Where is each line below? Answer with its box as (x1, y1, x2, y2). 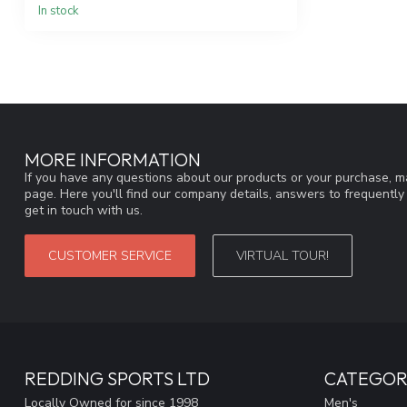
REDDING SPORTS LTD (25, 367, 210, 391)
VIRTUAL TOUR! (236, 247, 329, 265)
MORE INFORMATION (25, 148, 201, 172)
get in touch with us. (25, 202, 143, 220)
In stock (38, 3, 79, 20)
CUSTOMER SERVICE (48, 247, 172, 265)
